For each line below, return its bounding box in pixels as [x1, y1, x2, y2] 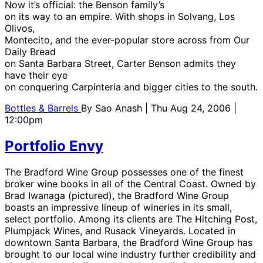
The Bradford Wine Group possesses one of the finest [5, 166, 244, 178]
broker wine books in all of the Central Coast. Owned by [5, 178, 256, 190]
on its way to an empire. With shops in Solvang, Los [5, 11, 235, 23]
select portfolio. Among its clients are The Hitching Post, [5, 213, 257, 225]
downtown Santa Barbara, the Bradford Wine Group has [5, 237, 252, 249]
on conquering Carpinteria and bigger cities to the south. [5, 81, 258, 93]
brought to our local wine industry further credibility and [5, 248, 256, 261]
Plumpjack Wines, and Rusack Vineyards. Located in [5, 225, 235, 237]
